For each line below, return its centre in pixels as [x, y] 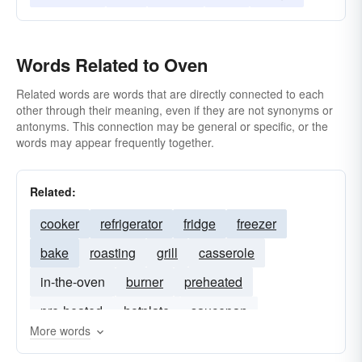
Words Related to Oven [112, 65]
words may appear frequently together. [115, 142]
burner [145, 282]
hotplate [147, 311]
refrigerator [131, 223]
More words [60, 330]
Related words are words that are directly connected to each [170, 94]
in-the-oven [73, 282]
